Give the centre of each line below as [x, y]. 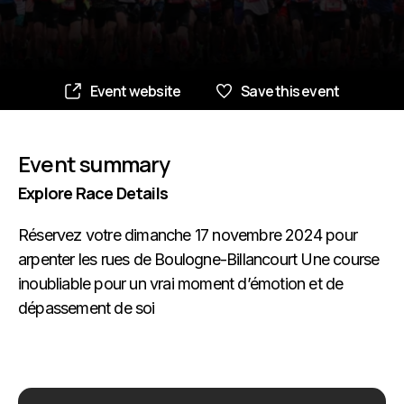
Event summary [94, 164]
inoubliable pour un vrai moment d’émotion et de [181, 284]
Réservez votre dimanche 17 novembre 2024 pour [188, 235]
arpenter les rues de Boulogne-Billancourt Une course [199, 259]
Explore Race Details [93, 193]
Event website [135, 91]
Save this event [290, 91]
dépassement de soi [87, 308]
